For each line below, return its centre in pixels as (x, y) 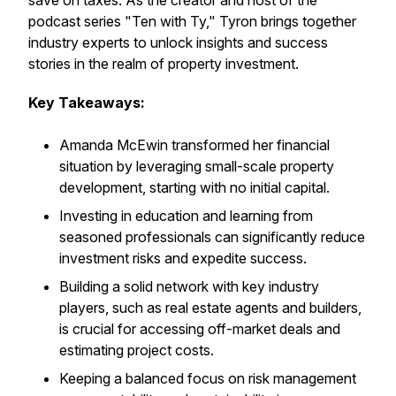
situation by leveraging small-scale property (197, 166)
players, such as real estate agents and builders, (210, 308)
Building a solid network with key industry (189, 286)
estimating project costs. (137, 350)
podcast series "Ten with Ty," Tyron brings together (192, 21)
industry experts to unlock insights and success (178, 42)
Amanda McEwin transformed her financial (194, 145)
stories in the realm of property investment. (164, 64)
